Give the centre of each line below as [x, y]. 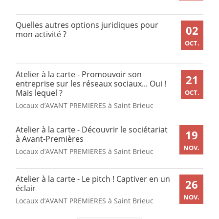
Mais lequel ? [39, 93]
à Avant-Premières [50, 139]
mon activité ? [41, 34]
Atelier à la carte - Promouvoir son [79, 75]
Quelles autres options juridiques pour [87, 25]
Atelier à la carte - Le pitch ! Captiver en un [93, 179]
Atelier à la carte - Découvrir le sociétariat [92, 129]
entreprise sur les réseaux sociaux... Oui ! [91, 84]
